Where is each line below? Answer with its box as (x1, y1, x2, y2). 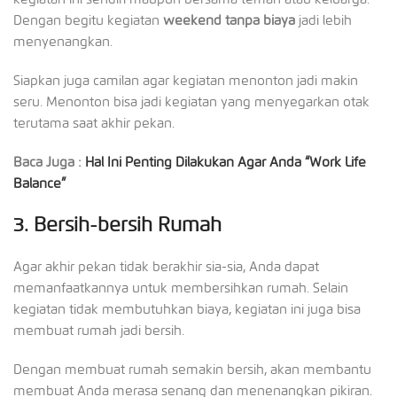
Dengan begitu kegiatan (13, 12, 163, 28)
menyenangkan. (13, 33, 113, 50)
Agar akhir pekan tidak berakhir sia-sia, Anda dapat (13, 258, 319, 275)
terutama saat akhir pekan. (13, 114, 175, 131)
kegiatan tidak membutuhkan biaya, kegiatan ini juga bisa (13, 300, 361, 317)
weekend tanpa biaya (163, 12, 299, 28)
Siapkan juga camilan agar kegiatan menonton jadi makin (13, 72, 358, 89)
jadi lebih (299, 12, 352, 28)
